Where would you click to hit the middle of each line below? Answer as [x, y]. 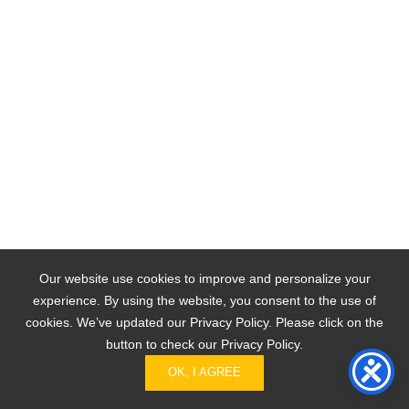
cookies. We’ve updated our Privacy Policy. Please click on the [204, 322]
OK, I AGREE [204, 372]
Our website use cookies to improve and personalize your [204, 278]
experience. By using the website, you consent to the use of [204, 300]
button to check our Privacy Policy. [204, 344]
